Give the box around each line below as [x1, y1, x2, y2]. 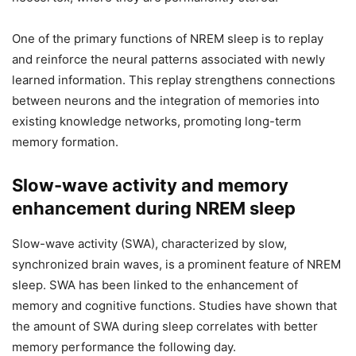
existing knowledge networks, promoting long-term [12, 114, 301, 130]
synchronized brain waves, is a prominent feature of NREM [12, 257, 341, 273]
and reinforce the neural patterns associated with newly [12, 52, 325, 68]
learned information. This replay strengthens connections [12, 72, 335, 88]
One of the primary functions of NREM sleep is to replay [12, 31, 323, 47]
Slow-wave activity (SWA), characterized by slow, [12, 236, 287, 252]
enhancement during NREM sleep [12, 198, 296, 219]
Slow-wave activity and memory [12, 175, 288, 196]
